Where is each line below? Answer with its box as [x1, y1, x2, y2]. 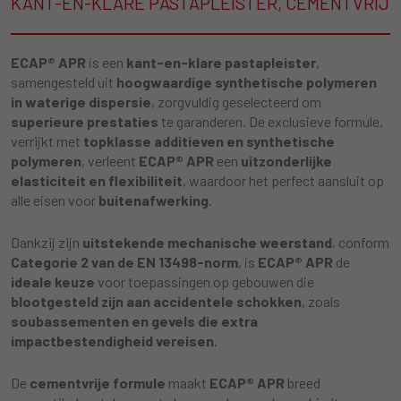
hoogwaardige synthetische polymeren [116, 73, 377, 90]
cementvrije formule [30, 374, 166, 391]
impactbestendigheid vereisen [11, 332, 214, 349]
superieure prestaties [11, 113, 158, 130]
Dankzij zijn [11, 234, 82, 251]
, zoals [302, 293, 340, 310]
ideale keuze [11, 273, 95, 290]
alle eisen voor [11, 192, 98, 209]
